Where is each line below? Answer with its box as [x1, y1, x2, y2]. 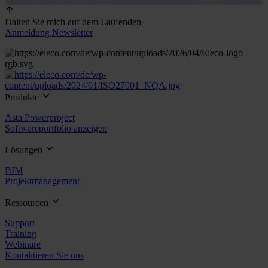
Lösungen [5, 144, 45, 155]
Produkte [5, 92, 41, 102]
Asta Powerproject [5, 112, 75, 123]
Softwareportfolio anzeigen [5, 123, 107, 133]
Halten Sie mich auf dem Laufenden [5, 16, 141, 27]
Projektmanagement [5, 175, 80, 186]
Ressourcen [5, 197, 51, 208]
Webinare [5, 239, 41, 249]
